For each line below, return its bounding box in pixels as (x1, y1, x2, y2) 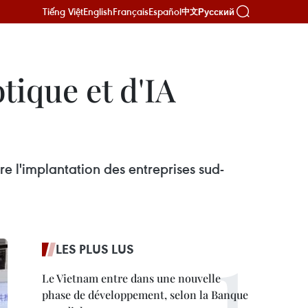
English (83, 5, 113, 18)
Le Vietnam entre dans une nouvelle (42, 271, 221, 285)
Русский (198, 6, 234, 17)
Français (113, 5, 148, 18)
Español (148, 5, 181, 18)
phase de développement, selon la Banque (42, 287, 248, 302)
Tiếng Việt (43, 5, 83, 18)
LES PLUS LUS (56, 241, 134, 257)
